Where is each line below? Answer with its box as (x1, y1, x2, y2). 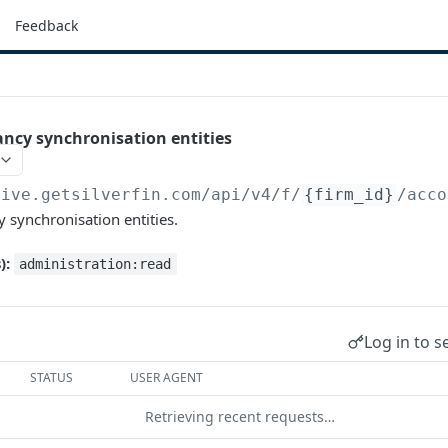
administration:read (19, 256, 172, 272)
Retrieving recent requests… (145, 407, 335, 426)
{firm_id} (304, 185, 395, 204)
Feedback (15, 15, 78, 35)
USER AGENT (130, 369, 204, 386)
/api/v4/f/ (201, 185, 302, 204)
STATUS (30, 369, 74, 386)
